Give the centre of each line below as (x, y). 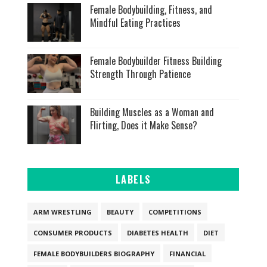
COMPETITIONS (175, 212)
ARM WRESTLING (63, 212)
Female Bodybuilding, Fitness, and (151, 9)
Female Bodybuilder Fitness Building (156, 60)
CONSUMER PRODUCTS (73, 232)
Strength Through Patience (141, 74)
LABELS (133, 179)
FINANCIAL (188, 253)
